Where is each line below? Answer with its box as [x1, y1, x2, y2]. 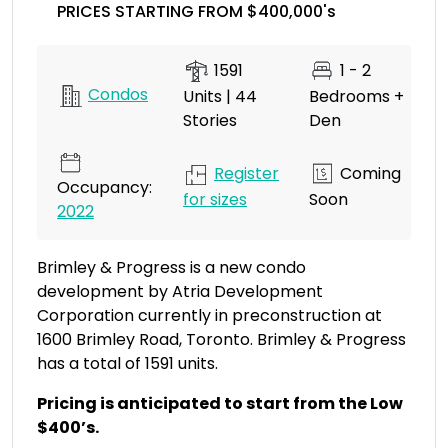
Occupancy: [57, 176, 152, 199]
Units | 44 [183, 85, 257, 108]
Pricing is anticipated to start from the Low [37, 392, 403, 415]
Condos [88, 82, 148, 106]
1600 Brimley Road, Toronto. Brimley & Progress [37, 328, 406, 351]
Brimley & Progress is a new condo [37, 256, 306, 279]
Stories [183, 109, 237, 132]
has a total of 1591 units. [37, 352, 218, 375]
